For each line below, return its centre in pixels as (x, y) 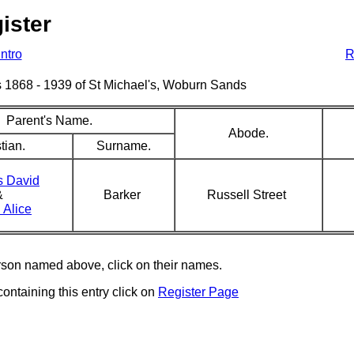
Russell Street (248, 195)
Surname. (123, 146)
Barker (123, 195)
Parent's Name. (49, 121)
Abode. (248, 133)
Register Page (198, 292)
